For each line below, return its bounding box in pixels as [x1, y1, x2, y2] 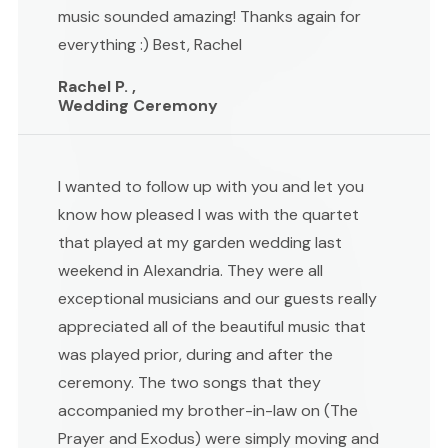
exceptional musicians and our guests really [58, 287, 377, 309]
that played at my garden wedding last [58, 231, 342, 253]
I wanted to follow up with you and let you [58, 175, 364, 197]
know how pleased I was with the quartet [58, 203, 359, 225]
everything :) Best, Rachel [58, 33, 242, 55]
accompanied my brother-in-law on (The [58, 399, 358, 421]
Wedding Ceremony [58, 94, 218, 116]
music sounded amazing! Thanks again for [58, 5, 361, 27]
